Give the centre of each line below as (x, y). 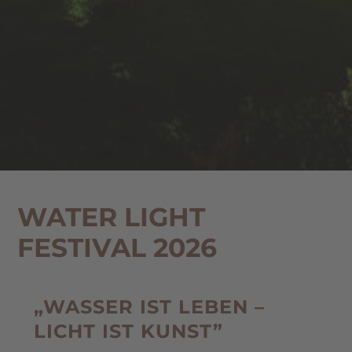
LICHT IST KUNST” (128, 331)
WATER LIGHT (112, 216)
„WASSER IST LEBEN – (149, 306)
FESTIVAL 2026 (117, 247)
